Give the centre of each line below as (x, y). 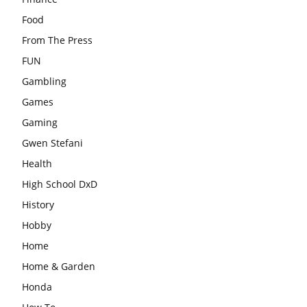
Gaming (40, 122)
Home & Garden (59, 266)
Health (37, 163)
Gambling (44, 81)
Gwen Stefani (52, 143)
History (38, 204)
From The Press (57, 40)
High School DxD (60, 184)
